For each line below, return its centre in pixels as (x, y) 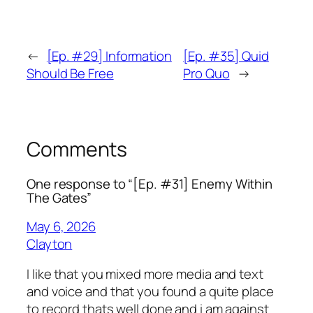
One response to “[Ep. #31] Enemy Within (150, 184)
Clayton (50, 243)
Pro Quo (206, 73)
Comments (77, 149)
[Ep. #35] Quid (226, 56)
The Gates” (59, 198)
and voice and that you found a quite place (150, 292)
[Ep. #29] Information (109, 56)
